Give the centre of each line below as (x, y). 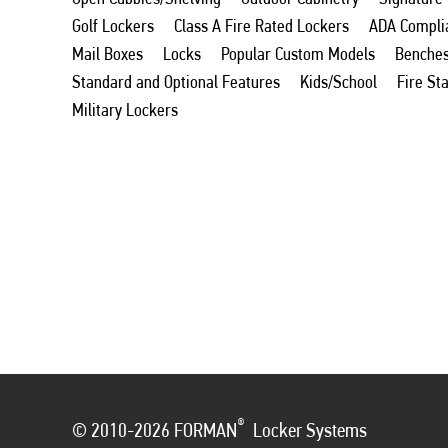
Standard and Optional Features (176, 81)
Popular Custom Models (298, 53)
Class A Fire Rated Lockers (261, 25)
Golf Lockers (113, 25)
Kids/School (338, 81)
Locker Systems (306, 429)
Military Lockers (125, 109)
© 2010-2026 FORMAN (154, 429)
